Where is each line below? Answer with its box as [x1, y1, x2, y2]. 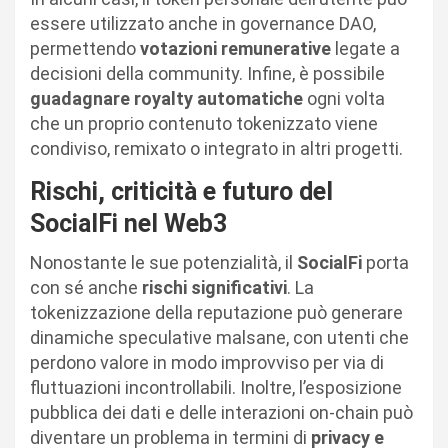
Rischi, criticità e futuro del [30, 177, 333, 207]
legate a [331, 38, 400, 60]
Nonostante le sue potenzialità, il [30, 252, 297, 274]
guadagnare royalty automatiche [30, 88, 303, 110]
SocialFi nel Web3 [30, 209, 227, 239]
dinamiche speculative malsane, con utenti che [30, 327, 409, 349]
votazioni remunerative [140, 38, 331, 60]
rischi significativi [142, 277, 287, 299]
